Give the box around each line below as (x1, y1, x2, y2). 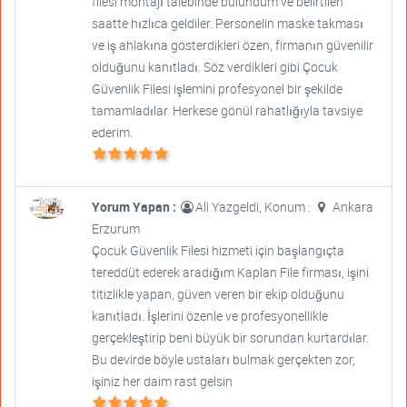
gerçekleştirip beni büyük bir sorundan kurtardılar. (91, 328, 369, 346)
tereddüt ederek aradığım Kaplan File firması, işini (91, 263, 369, 281)
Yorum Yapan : (91, 197, 179, 215)
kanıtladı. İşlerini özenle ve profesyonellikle (91, 306, 328, 324)
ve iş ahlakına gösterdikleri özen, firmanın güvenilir (91, 35, 373, 54)
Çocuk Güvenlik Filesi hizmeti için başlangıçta (91, 241, 344, 259)
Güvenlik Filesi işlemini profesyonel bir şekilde (91, 79, 342, 97)
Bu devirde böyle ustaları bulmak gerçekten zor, (91, 350, 355, 368)
